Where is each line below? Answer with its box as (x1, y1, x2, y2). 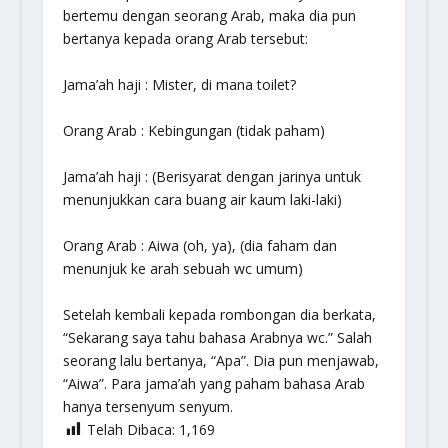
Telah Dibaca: (86, 420, 175, 439)
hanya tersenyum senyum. (62, 397, 233, 416)
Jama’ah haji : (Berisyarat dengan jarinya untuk (62, 167, 361, 186)
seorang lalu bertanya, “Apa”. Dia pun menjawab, (62, 351, 379, 370)
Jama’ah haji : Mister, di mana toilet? (62, 75, 296, 94)
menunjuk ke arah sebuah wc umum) (62, 259, 303, 278)
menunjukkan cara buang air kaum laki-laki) (62, 190, 342, 209)
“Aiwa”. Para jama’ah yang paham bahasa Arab (62, 374, 365, 393)
